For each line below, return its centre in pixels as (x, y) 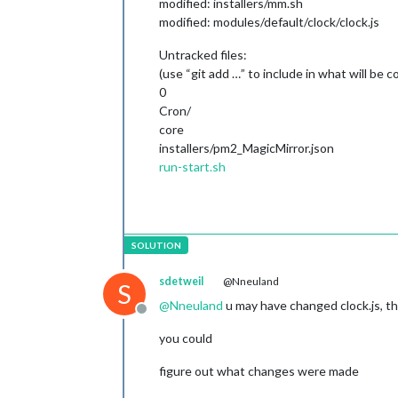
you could (186, 338)
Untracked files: (203, 55)
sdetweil (181, 281)
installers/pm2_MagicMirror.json (247, 148)
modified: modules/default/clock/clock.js (269, 22)
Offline (162, 318)
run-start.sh (192, 167)
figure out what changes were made (259, 371)
